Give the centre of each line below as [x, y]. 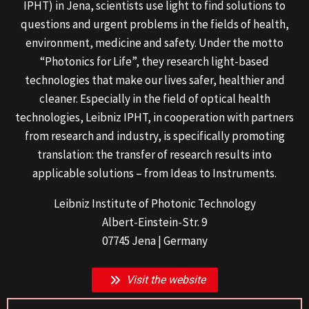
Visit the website [166, 280]
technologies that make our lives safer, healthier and [154, 80]
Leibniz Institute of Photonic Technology [154, 204]
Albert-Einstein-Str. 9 [154, 222]
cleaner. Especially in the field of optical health [154, 99]
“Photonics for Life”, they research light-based [154, 62]
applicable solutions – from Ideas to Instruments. [154, 173]
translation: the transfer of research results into [154, 155]
